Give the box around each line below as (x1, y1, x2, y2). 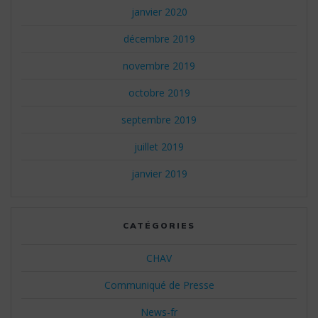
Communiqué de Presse (104, 278, 214, 292)
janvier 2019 (131, 166, 187, 180)
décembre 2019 (123, 31, 195, 45)
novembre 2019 (123, 58, 195, 72)
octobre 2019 (128, 85, 190, 99)
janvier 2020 (131, 4, 187, 18)
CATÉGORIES (123, 219, 195, 231)
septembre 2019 (121, 112, 197, 126)
